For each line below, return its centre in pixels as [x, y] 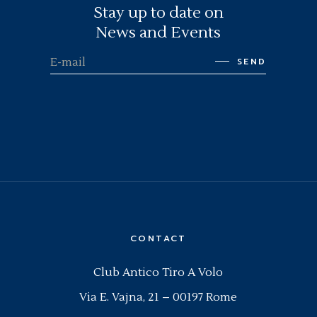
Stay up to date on [158, 12]
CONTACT [158, 238]
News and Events [158, 32]
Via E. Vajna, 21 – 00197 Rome [158, 297]
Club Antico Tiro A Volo [158, 272]
